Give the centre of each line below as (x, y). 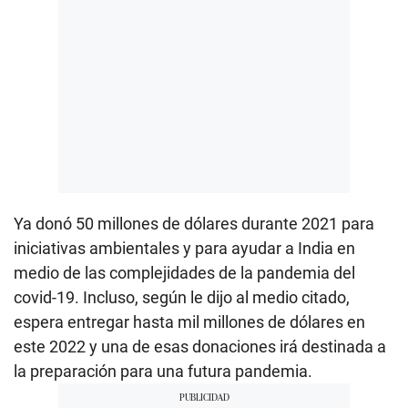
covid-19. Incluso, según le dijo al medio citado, (182, 298)
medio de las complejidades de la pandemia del (184, 273)
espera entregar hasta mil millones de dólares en (189, 322)
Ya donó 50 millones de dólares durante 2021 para (194, 224)
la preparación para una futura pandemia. (163, 372)
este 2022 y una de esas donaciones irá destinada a (200, 347)
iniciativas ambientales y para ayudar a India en (184, 249)
